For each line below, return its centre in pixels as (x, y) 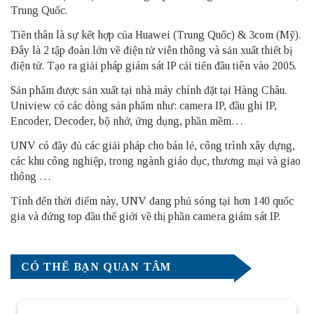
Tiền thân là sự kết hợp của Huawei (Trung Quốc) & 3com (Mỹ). (156, 34)
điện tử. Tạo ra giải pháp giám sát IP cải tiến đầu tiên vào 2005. (153, 65)
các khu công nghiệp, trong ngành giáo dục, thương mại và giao (156, 161)
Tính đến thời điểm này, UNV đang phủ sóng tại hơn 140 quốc (152, 200)
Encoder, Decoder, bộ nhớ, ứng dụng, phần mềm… (127, 121)
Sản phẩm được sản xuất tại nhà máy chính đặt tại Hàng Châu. (149, 90)
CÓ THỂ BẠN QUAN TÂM (96, 266)
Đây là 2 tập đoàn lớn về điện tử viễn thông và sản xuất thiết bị (151, 50)
